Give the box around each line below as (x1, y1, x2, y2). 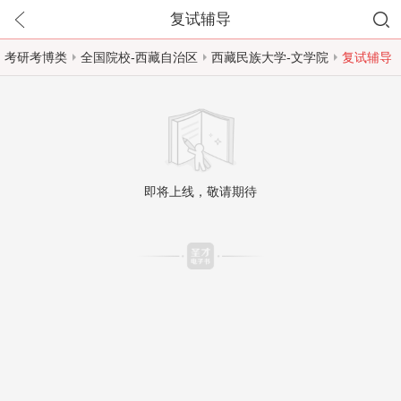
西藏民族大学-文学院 (211, 50, 328, 64)
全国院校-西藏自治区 (81, 50, 198, 64)
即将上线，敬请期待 (144, 184, 257, 199)
